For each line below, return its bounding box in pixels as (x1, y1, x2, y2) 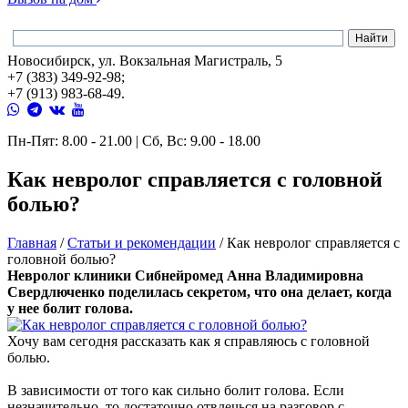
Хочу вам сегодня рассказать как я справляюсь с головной (7, 332, 370, 349)
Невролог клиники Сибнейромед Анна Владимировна (7, 267, 363, 283)
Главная (7, 234, 56, 250)
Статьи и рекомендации (67, 234, 216, 250)
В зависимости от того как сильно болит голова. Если (7, 382, 344, 398)
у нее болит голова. (7, 300, 133, 316)
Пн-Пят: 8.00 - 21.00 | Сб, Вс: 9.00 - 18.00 (7, 133, 260, 148)
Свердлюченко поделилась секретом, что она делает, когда (7, 283, 392, 300)
